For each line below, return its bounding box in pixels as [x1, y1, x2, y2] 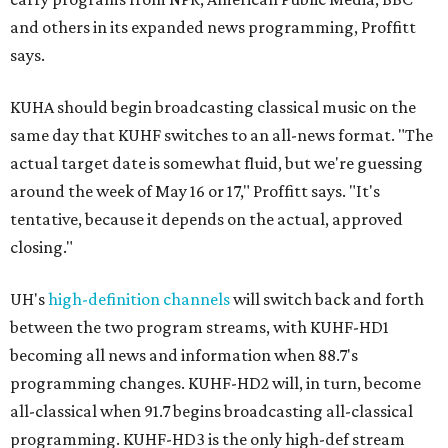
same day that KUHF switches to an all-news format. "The [10, 125, 433, 145]
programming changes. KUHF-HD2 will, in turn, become [10, 373, 421, 393]
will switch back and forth [230, 289, 424, 309]
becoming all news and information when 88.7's [10, 345, 358, 365]
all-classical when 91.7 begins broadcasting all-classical [10, 401, 413, 421]
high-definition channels [48, 289, 230, 309]
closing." [10, 237, 73, 257]
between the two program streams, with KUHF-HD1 [10, 317, 389, 337]
